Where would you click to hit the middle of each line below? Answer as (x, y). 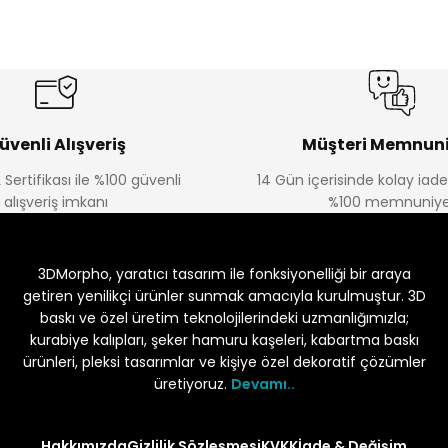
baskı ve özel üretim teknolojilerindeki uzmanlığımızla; (224, 318)
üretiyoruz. (192, 384)
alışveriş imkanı (56, 202)
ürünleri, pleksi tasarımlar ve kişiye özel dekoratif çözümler (224, 362)
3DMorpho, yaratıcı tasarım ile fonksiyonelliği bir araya (224, 274)
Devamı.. (262, 384)
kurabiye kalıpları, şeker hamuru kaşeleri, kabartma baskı (224, 340)
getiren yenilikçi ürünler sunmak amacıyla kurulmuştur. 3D (224, 296)
